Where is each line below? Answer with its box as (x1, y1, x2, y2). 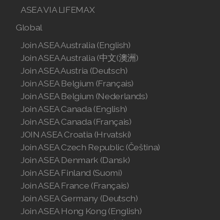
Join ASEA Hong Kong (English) (21, 206, 142, 216)
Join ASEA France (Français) (21, 180, 129, 191)
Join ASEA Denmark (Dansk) (21, 155, 130, 165)
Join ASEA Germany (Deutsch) (21, 193, 138, 203)
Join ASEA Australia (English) (21, 40, 131, 50)
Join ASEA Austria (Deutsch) (21, 65, 128, 76)
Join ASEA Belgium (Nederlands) (21, 91, 148, 101)
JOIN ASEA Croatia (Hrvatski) (21, 129, 132, 139)
